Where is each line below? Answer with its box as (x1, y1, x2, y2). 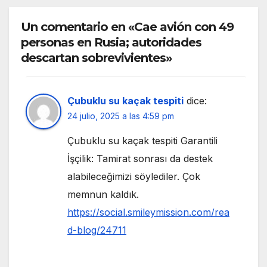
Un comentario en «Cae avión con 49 (21, 19, 234, 34)
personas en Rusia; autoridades (21, 35, 201, 49)
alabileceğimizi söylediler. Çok (67, 170, 200, 182)
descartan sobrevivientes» (21, 50, 172, 65)
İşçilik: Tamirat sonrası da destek (67, 152, 213, 164)
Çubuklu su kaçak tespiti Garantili (67, 134, 218, 147)
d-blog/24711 (67, 223, 126, 236)
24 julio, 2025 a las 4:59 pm (67, 110, 174, 121)
